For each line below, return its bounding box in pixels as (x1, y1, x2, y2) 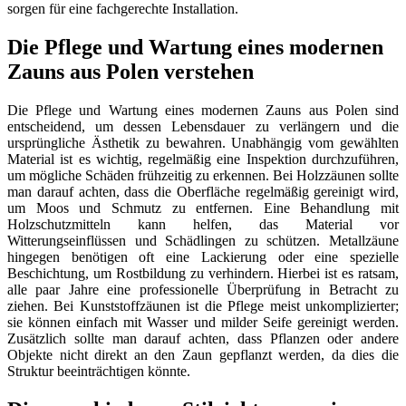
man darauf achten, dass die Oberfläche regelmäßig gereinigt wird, (7, 184, 399, 200)
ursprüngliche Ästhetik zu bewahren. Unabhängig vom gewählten (7, 135, 399, 151)
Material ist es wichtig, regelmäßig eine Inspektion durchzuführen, (7, 151, 399, 168)
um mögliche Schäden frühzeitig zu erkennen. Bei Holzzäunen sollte (7, 168, 399, 184)
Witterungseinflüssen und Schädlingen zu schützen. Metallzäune (7, 233, 399, 249)
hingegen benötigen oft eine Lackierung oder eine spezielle (7, 249, 399, 266)
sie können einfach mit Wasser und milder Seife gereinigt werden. (7, 314, 399, 331)
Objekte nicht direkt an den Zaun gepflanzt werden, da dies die (7, 347, 399, 363)
